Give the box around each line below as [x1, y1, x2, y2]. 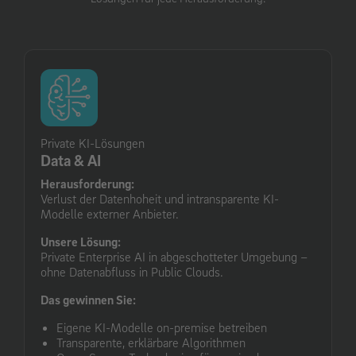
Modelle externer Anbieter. [41, 205, 179, 222]
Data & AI [41, 150, 101, 170]
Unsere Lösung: [41, 233, 121, 250]
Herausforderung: [41, 175, 134, 192]
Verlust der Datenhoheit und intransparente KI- [41, 190, 279, 207]
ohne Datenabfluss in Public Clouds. [41, 263, 223, 280]
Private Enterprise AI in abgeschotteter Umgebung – [41, 248, 308, 265]
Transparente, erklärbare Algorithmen [56, 334, 246, 350]
